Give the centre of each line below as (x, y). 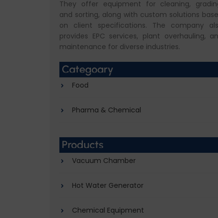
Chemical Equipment (108, 210)
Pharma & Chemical (107, 110)
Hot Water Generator (108, 185)
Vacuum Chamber (104, 161)
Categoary (88, 69)
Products (83, 145)
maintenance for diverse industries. (120, 47)
